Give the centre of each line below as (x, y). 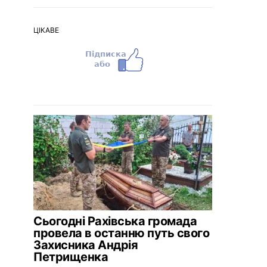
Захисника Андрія (86, 245)
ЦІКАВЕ (46, 30)
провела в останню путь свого (121, 233)
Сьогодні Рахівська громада (115, 221)
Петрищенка (71, 257)
